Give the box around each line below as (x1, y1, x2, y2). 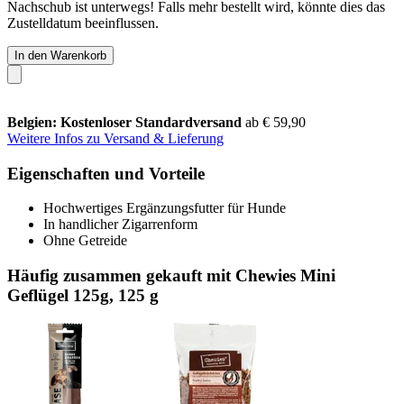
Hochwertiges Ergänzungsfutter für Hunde (43, 200, 286, 216)
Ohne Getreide (43, 233, 127, 249)
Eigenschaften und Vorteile (7, 163, 205, 183)
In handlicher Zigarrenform (43, 216, 197, 233)
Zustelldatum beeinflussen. (7, 14, 159, 31)
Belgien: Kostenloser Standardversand (7, 114, 245, 130)
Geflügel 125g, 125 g (7, 285, 159, 305)
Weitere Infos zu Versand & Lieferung (7, 130, 224, 146)
